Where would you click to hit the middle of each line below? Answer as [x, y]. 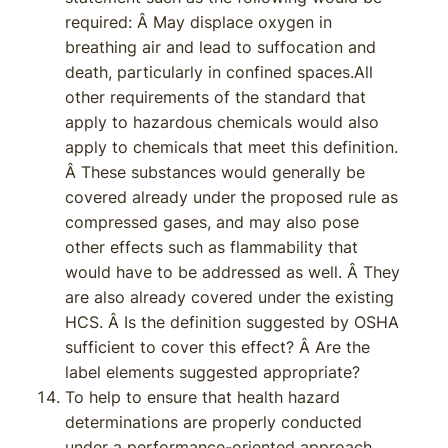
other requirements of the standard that [215, 97]
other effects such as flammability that [211, 247]
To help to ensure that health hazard [202, 397]
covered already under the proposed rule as [231, 197]
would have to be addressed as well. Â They [232, 272]
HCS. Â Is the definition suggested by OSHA [232, 322]
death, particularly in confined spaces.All [219, 72]
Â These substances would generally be [215, 172]
